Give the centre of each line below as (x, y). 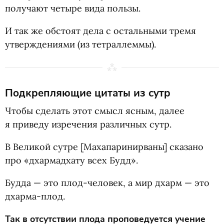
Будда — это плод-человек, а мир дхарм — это (107, 183)
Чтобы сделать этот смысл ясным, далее (95, 111)
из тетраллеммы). (118, 44)
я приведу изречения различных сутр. (88, 124)
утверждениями (40, 44)
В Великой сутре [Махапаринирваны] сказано (104, 147)
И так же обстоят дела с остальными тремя (100, 31)
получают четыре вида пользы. (73, 8)
